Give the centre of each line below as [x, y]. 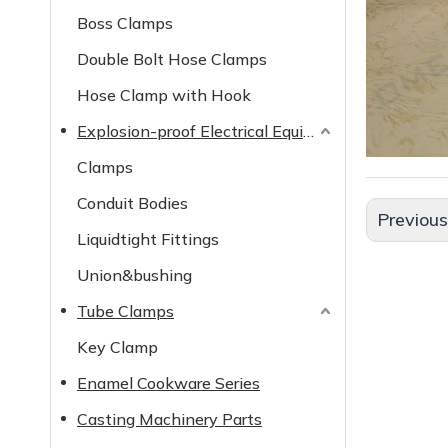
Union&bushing [134, 275]
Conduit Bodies [132, 203]
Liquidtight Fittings [148, 239]
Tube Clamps [125, 311]
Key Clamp [117, 347]
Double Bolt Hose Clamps [172, 59]
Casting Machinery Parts [169, 419]
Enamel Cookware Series [168, 383]
